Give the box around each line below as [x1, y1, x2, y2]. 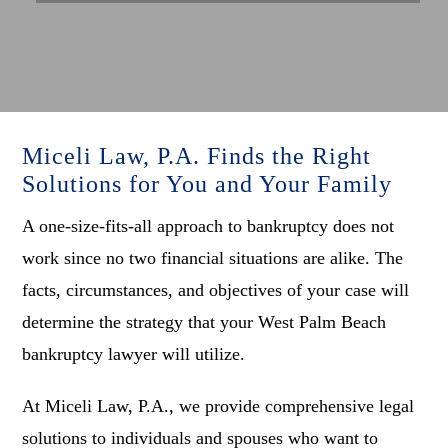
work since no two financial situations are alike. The [22, 248, 404, 269]
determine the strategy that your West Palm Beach [22, 312, 387, 333]
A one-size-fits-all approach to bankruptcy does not [22, 216, 395, 237]
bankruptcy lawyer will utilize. [22, 344, 246, 365]
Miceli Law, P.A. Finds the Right [22, 143, 372, 170]
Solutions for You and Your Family [22, 171, 393, 198]
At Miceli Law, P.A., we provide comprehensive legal [22, 396, 415, 417]
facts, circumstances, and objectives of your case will [22, 280, 410, 301]
